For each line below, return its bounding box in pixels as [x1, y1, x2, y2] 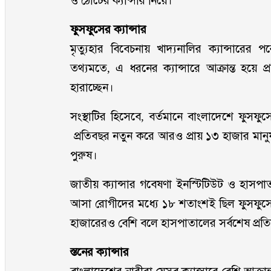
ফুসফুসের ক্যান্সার [70, 23, 147, 36]
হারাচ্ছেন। [70, 81, 114, 94]
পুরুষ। [70, 149, 98, 162]
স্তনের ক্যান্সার [70, 246, 129, 258]
